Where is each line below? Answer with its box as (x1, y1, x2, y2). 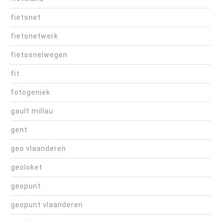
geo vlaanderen (11, 145, 66, 153)
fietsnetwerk (11, 32, 58, 40)
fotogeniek (11, 88, 50, 97)
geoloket (11, 163, 42, 172)
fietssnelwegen (11, 51, 68, 59)
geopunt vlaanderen (11, 201, 83, 209)
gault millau (11, 107, 53, 115)
